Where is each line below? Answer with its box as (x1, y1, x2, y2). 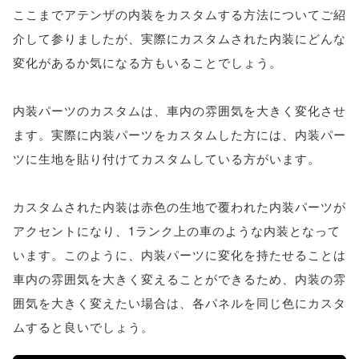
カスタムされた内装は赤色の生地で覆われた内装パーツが (13, 198, 346, 215)
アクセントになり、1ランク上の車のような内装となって (13, 222, 341, 239)
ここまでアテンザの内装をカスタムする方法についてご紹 (13, 6, 346, 22)
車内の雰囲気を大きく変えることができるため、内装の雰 (13, 270, 346, 287)
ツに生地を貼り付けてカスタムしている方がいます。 (13, 150, 321, 167)
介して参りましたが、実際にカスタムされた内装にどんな (13, 30, 346, 46)
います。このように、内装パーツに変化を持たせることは (13, 246, 346, 263)
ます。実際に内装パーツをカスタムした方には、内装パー (13, 126, 346, 143)
